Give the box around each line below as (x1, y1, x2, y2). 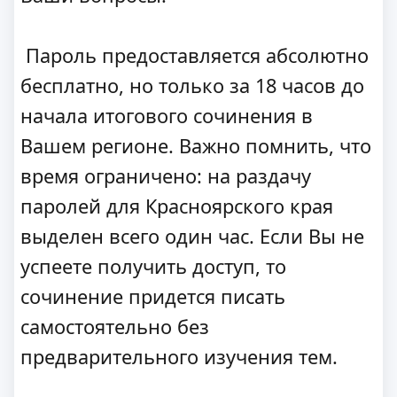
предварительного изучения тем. (20, 343, 338, 370)
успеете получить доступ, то (20, 253, 286, 279)
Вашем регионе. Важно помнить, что (20, 132, 371, 159)
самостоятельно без (20, 313, 209, 339)
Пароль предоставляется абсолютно (20, 42, 369, 68)
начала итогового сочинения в (20, 102, 313, 128)
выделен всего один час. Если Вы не (20, 222, 364, 249)
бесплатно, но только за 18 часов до (20, 72, 364, 98)
